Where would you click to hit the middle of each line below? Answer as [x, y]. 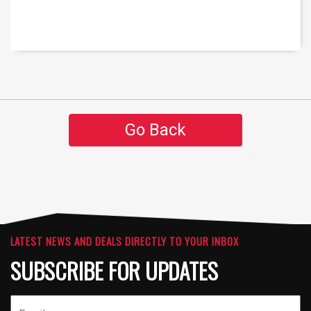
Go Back [155, 130]
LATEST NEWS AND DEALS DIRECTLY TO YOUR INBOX [125, 241]
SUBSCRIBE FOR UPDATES [114, 271]
